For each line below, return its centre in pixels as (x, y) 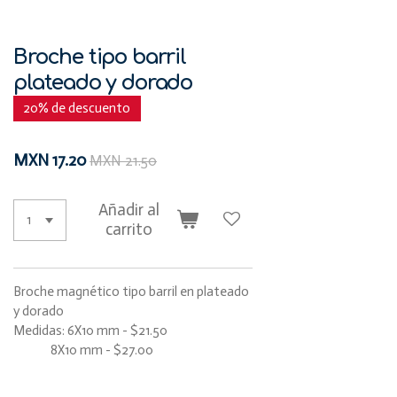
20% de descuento (77, 109)
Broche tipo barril (100, 56)
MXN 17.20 (51, 160)
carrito (128, 230)
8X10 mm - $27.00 (84, 350)
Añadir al (128, 210)
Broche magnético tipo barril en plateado (132, 291)
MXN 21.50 (124, 160)
